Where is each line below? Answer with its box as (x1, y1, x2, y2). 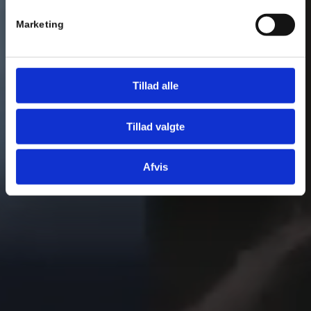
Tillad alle (133, 79, 178, 92)
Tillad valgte (126, 120, 185, 133)
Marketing (16, 19, 64, 30)
